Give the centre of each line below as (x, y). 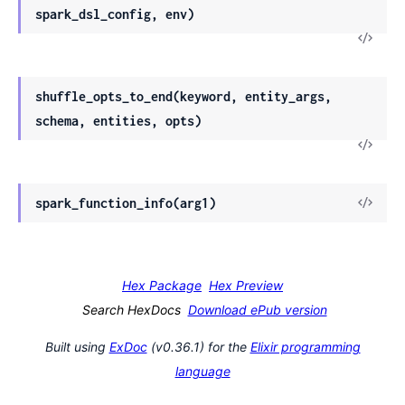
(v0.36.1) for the (198, 346)
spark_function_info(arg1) (126, 202)
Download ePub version (257, 309)
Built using (77, 346)
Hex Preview (246, 285)
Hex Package (162, 285)
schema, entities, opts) (118, 120)
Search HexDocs (131, 309)
